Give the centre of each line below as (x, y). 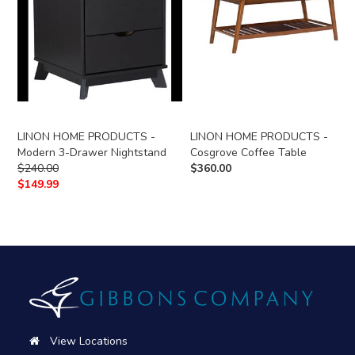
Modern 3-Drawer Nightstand (92, 153)
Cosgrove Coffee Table (249, 153)
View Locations (89, 342)
